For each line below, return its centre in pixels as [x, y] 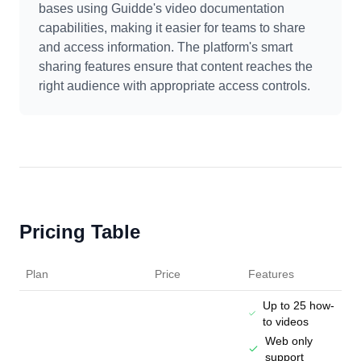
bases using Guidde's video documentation [162, 8]
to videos [285, 322]
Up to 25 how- [298, 305]
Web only [288, 341]
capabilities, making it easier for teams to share [172, 28]
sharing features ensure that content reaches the [176, 66]
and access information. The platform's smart [166, 47]
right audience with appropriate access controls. [174, 86]
